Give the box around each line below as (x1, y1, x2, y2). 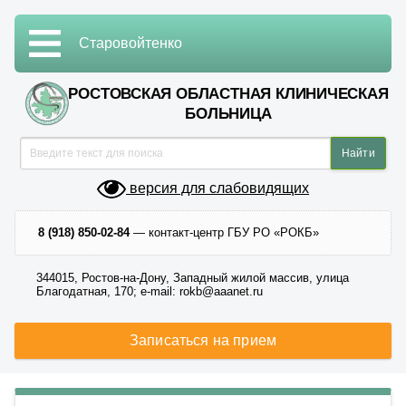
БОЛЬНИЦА (185, 105, 272, 122)
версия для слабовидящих (126, 180, 309, 197)
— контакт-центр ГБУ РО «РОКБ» (130, 226, 319, 239)
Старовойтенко (79, 35, 182, 51)
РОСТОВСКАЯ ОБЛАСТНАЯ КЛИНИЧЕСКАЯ (68, 85, 389, 102)
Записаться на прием (129, 333, 277, 348)
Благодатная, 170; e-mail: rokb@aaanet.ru (36, 285, 263, 298)
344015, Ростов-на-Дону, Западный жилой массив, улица (36, 271, 349, 285)
